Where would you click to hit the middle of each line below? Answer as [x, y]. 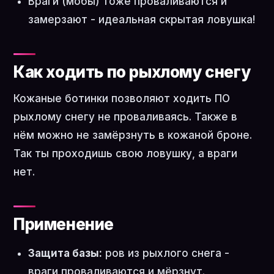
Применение [64, 224]
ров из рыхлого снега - [166, 253]
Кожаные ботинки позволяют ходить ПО [122, 98]
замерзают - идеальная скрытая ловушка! [142, 20]
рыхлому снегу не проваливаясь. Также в [125, 117]
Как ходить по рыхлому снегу [132, 72]
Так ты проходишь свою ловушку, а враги [125, 154]
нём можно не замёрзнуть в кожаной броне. [133, 135]
